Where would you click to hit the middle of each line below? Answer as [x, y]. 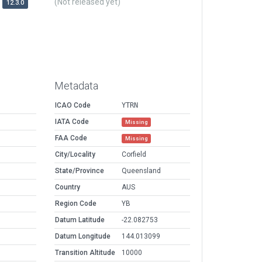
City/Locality [75, 155]
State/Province [80, 171]
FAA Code [71, 138]
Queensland [141, 171]
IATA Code [72, 122]
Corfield [134, 155]
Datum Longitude [83, 237]
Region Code [76, 204]
